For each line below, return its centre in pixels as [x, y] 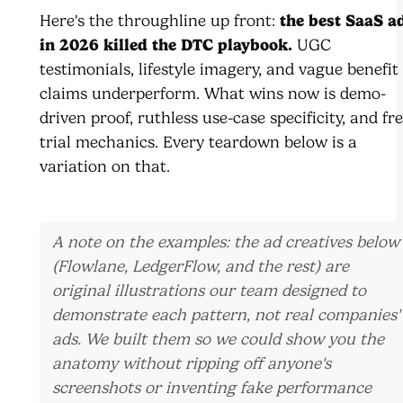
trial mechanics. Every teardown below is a [198, 142]
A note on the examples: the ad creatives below [226, 242]
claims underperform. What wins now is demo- [213, 93]
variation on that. [105, 166]
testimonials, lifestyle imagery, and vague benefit [219, 69]
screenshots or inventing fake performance [212, 387]
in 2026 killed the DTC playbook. [166, 45]
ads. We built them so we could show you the [218, 339]
